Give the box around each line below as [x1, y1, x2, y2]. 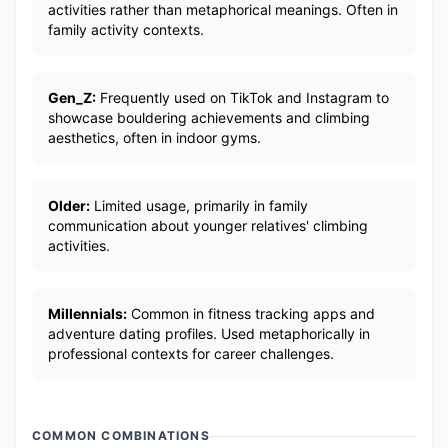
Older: [48, 197, 90, 214]
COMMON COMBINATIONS [32, 428, 210, 443]
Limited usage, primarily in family [90, 197, 308, 214]
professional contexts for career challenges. [48, 345, 334, 362]
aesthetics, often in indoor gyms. [48, 129, 261, 146]
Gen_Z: [48, 89, 96, 106]
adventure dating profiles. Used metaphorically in [48, 325, 370, 342]
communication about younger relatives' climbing [48, 217, 368, 234]
